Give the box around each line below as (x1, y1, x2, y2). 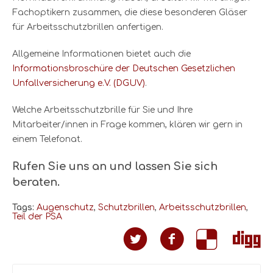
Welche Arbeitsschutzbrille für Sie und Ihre (12, 105, 193, 115)
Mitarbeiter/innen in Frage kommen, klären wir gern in (12, 119, 243, 129)
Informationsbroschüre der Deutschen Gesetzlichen (12, 63, 235, 73)
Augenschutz (37, 202, 94, 212)
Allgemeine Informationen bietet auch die (12, 49, 191, 58)
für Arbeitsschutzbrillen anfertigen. (12, 22, 163, 32)
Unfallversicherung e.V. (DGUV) (12, 78, 145, 88)
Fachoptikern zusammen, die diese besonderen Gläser (12, 7, 247, 17)
